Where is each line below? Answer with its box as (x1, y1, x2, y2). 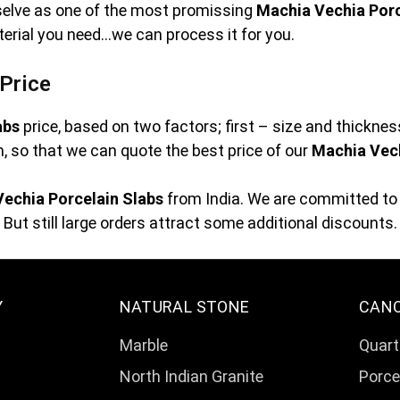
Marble (119, 335, 168, 354)
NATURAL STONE (119, 296, 250, 316)
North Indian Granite (119, 366, 263, 386)
